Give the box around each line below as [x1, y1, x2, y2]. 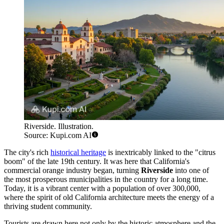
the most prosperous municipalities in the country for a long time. [4, 175, 208, 184]
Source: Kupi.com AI [24, 131, 91, 140]
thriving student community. [4, 202, 92, 211]
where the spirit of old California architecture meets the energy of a [4, 193, 214, 202]
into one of [173, 166, 209, 175]
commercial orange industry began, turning [4, 166, 141, 175]
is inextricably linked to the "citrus [106, 148, 215, 157]
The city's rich [4, 148, 50, 157]
